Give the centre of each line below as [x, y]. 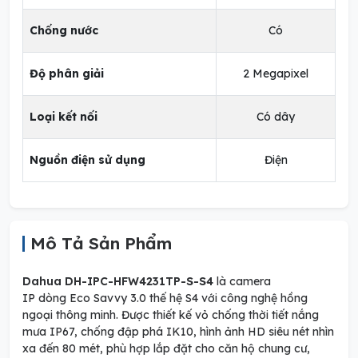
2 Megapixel [276, 74]
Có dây [276, 117]
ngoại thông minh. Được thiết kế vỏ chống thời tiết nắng [171, 315]
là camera [242, 281]
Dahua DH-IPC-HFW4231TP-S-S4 [118, 281]
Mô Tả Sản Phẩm [101, 243]
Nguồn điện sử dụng [88, 160]
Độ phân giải [67, 74]
